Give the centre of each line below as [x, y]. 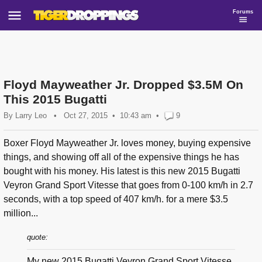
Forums [243, 11]
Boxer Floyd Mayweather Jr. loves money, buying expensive [127, 143]
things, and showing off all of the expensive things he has [121, 157]
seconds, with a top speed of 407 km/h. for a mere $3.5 [116, 199]
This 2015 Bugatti [55, 99]
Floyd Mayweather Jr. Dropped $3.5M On [123, 85]
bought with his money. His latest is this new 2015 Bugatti [122, 171]
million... [21, 213]
